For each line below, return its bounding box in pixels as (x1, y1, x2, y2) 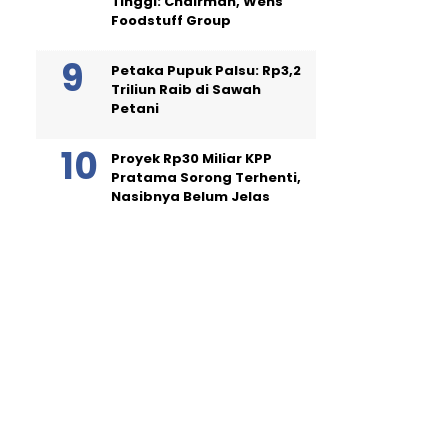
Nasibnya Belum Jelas (111, 186, 270, 206)
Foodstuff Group (111, 10, 231, 30)
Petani (111, 98, 159, 118)
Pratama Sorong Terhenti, (111, 167, 301, 187)
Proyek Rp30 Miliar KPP (111, 148, 272, 168)
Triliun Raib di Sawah (111, 79, 261, 99)
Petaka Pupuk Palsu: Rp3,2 (111, 60, 301, 80)
